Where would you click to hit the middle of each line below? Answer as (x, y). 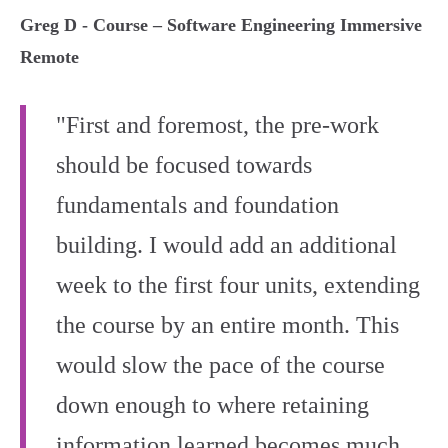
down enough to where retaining (212, 405)
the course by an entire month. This (227, 325)
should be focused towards (184, 165)
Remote (49, 57)
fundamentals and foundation (197, 205)
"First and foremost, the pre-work (217, 125)
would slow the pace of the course (220, 365)
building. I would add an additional (226, 245)
